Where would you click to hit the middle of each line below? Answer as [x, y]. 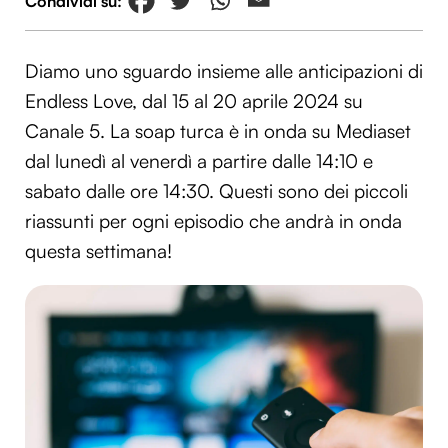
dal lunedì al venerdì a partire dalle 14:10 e [199, 161]
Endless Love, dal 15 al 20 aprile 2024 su [194, 101]
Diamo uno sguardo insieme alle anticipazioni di [224, 71]
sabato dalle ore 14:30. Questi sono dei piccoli [216, 191]
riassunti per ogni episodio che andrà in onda [213, 221]
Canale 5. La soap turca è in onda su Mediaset [218, 131]
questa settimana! [98, 251]
